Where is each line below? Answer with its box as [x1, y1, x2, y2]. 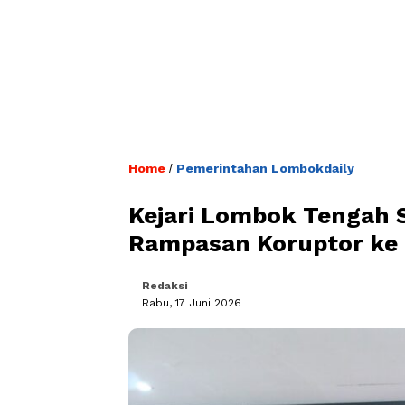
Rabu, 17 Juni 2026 [142, 296, 241, 309]
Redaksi [142, 278, 188, 292]
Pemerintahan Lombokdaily [176, 160, 354, 175]
